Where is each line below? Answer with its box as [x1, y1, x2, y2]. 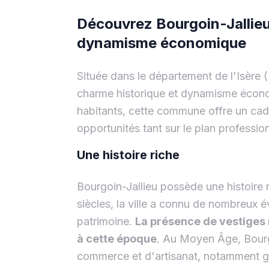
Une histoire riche [77, 147, 180, 162]
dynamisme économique [77, 34, 246, 52]
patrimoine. [77, 214, 135, 228]
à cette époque [77, 232, 157, 245]
